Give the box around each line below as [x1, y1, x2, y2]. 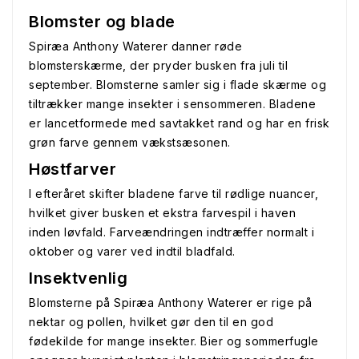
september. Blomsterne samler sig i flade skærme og [29, 78, 326, 91]
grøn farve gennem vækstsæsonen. [29, 135, 231, 149]
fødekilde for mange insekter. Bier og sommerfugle [29, 334, 319, 348]
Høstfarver [29, 159, 116, 179]
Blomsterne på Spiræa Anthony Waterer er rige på [29, 296, 313, 309]
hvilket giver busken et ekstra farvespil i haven [29, 206, 296, 220]
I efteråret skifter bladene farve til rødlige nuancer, [29, 187, 318, 200]
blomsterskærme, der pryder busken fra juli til [29, 58, 288, 72]
